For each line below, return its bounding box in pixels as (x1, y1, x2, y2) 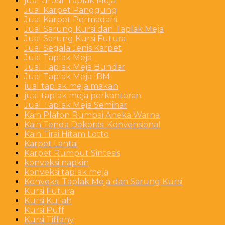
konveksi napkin (24, 157, 89, 167)
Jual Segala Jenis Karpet (24, 43, 122, 53)
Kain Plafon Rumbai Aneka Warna (24, 109, 160, 120)
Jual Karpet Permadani (24, 14, 117, 24)
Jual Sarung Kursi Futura (24, 33, 126, 43)
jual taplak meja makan (24, 81, 118, 91)
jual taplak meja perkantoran (24, 90, 141, 100)
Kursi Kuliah (24, 195, 72, 205)
